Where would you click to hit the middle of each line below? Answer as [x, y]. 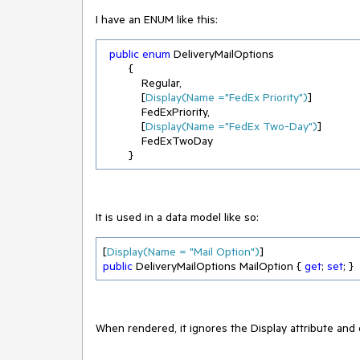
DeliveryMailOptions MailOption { [219, 266]
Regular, [122, 83]
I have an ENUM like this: [157, 19]
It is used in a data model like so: [177, 217]
